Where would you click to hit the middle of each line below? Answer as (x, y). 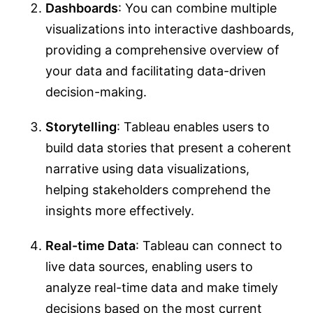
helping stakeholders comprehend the (158, 190)
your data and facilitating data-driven (156, 71)
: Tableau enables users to (193, 127)
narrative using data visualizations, (147, 169)
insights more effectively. (120, 211)
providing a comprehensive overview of (162, 50)
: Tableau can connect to (209, 246)
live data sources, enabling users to (149, 267)
